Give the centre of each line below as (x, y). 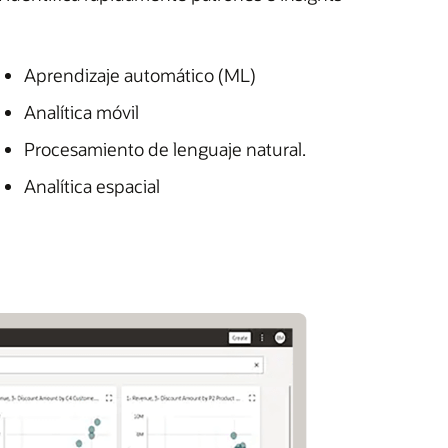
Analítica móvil (81, 112)
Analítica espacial (92, 186)
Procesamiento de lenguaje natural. (165, 149)
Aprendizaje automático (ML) (140, 75)
